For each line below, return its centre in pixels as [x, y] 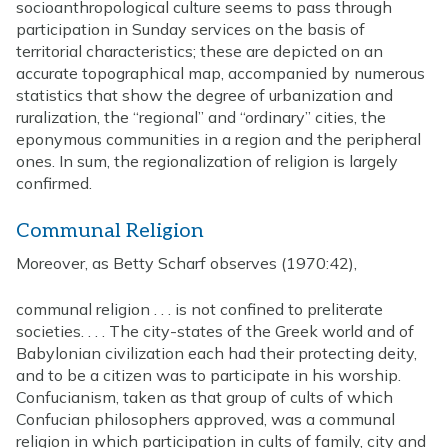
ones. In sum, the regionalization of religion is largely [207, 160]
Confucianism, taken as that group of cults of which [204, 396]
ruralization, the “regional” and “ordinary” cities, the [201, 116]
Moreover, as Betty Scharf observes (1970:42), [186, 262]
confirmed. [54, 182]
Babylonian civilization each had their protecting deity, [216, 352]
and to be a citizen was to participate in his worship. [208, 374]
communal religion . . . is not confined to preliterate [199, 308]
